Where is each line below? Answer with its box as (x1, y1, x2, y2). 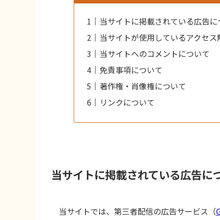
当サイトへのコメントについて (100, 48, 210, 60)
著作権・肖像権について (100, 80, 187, 92)
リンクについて (100, 96, 155, 109)
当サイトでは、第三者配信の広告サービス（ (59, 205, 216, 217)
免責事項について (100, 64, 163, 76)
